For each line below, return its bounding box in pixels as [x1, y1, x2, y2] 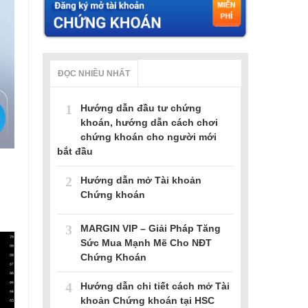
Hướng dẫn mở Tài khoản [80, 174, 201, 186]
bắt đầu [57, 145, 93, 157]
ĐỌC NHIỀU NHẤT [58, 68, 130, 78]
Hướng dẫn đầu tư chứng [80, 102, 201, 113]
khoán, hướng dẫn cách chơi [80, 116, 218, 128]
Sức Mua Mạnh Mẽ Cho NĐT [80, 236, 212, 248]
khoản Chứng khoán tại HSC [80, 294, 214, 306]
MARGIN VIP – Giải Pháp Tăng [80, 222, 221, 234]
